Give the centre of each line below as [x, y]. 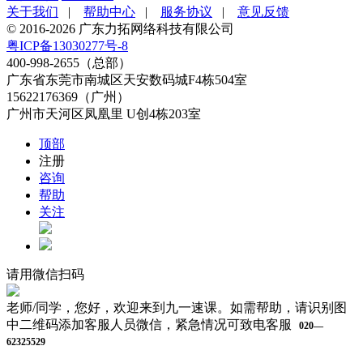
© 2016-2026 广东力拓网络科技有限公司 [120, 29]
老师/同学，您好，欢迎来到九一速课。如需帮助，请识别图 [177, 307]
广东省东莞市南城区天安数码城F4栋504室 [127, 80]
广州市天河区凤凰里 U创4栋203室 [104, 114]
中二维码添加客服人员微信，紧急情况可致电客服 [151, 325]
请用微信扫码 [45, 274]
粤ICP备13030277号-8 [67, 46]
